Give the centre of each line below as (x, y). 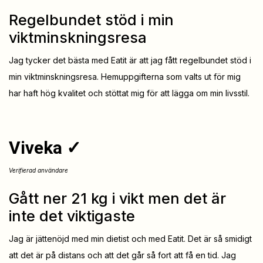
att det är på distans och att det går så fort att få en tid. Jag (122, 255)
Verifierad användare (38, 171)
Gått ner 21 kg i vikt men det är (117, 199)
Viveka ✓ (45, 148)
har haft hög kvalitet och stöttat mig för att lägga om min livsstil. (129, 93)
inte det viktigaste (72, 216)
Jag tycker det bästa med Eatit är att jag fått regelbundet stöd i (130, 60)
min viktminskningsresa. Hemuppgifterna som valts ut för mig (125, 77)
